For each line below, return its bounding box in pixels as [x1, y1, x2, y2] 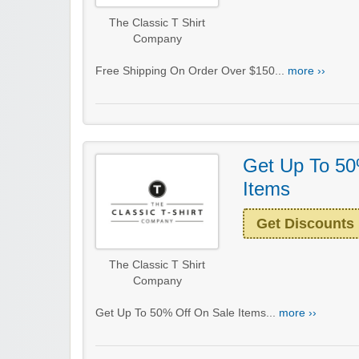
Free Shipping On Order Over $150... [95, 64, 288, 77]
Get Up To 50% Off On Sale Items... [95, 306, 279, 319]
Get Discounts [256, 215, 354, 232]
